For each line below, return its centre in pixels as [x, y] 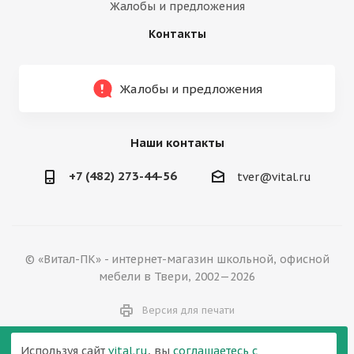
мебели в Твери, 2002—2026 [177, 277]
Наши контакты [177, 143]
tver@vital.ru [274, 177]
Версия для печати [188, 311]
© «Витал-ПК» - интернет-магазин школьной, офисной [177, 260]
